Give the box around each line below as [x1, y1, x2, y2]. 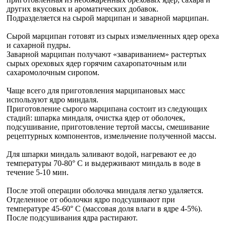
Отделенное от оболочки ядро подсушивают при [7, 195, 175, 204]
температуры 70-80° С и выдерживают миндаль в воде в [7, 159, 201, 167]
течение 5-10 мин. [7, 168, 69, 177]
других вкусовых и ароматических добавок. [7, 5, 158, 13]
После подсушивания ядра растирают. [7, 213, 138, 222]
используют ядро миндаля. [7, 95, 98, 104]
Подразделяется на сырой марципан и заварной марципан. [7, 14, 209, 22]
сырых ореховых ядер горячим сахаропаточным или [7, 59, 187, 68]
